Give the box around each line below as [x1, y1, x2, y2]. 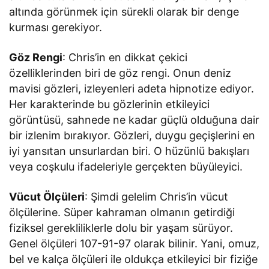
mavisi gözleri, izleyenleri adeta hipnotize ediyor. [9, 82, 255, 95]
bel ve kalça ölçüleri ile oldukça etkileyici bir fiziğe [9, 253, 258, 265]
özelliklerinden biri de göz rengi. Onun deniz [9, 67, 232, 79]
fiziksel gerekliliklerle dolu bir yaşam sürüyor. [9, 222, 234, 234]
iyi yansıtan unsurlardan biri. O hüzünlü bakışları [9, 145, 250, 157]
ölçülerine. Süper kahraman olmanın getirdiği [9, 206, 235, 219]
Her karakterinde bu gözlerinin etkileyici [9, 98, 210, 110]
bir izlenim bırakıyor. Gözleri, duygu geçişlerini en [9, 129, 256, 142]
